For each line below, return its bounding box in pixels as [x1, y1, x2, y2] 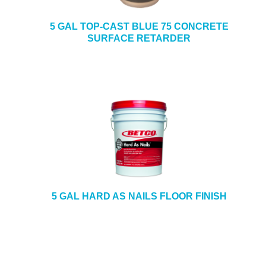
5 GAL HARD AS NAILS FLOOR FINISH [51, 191, 227, 201]
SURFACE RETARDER [87, 33, 191, 43]
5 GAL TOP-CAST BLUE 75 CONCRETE [49, 21, 229, 31]
